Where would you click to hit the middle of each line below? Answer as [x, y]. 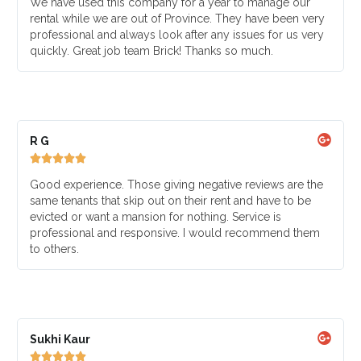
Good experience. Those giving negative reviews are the [176, 185]
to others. [54, 249]
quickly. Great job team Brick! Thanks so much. [151, 51]
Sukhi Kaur [60, 339]
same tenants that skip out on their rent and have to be [170, 201]
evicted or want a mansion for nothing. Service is [155, 217]
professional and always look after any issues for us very [176, 35]
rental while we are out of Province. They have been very [177, 19]
